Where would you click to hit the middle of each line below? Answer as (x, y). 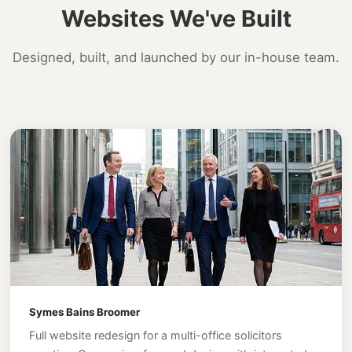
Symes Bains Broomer (84, 312)
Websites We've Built (176, 19)
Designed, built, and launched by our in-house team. (176, 58)
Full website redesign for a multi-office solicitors (156, 335)
